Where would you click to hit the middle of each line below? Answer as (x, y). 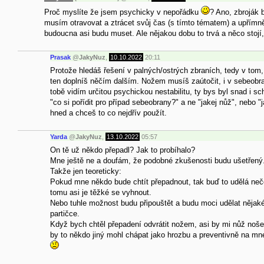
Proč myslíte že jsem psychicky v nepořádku (123, 12)
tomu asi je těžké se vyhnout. (101, 192)
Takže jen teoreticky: (86, 171)
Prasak (60, 57)
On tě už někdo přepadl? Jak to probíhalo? (123, 150)
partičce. (65, 213)
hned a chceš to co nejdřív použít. (108, 113)
